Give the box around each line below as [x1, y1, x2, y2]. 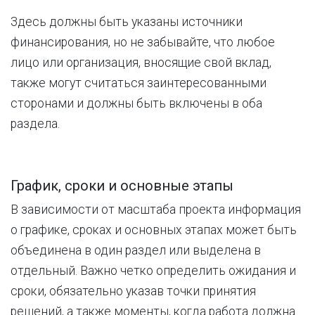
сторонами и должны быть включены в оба [11, 96, 262, 110]
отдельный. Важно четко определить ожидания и [11, 264, 296, 278]
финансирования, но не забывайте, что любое [11, 35, 275, 49]
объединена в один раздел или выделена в [11, 243, 261, 257]
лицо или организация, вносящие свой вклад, [11, 56, 271, 70]
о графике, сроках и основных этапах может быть [11, 223, 297, 237]
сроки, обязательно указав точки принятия [11, 284, 256, 298]
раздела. [11, 117, 60, 131]
